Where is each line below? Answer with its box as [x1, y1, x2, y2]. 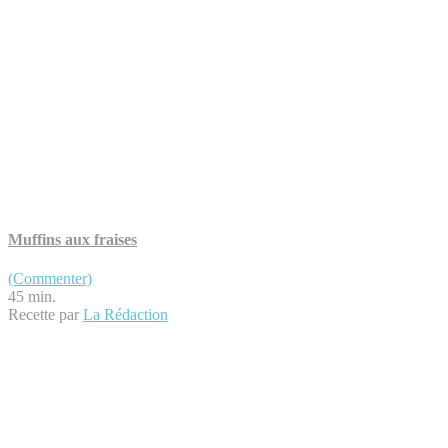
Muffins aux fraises [8, 230, 137, 248]
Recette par [8, 306, 83, 323]
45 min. [8, 288, 56, 305]
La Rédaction [83, 306, 168, 323]
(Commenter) [8, 270, 92, 287]
